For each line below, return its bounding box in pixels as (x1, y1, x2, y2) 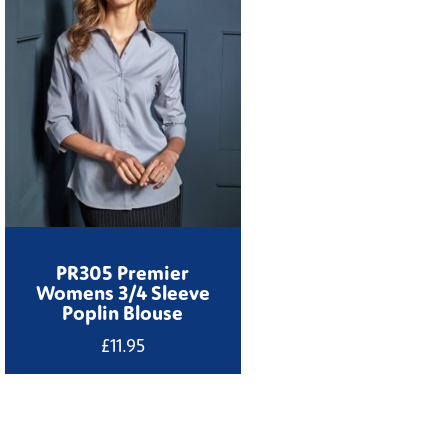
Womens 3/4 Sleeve (35, 278, 210, 305)
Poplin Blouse (62, 298, 184, 325)
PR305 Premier (56, 258, 190, 285)
